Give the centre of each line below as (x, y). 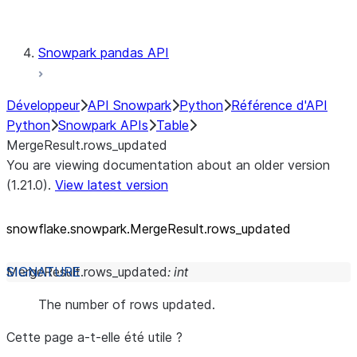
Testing (124, 13)
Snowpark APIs (103, 125)
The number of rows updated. (127, 304)
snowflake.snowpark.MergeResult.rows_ (124, 229)
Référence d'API (279, 105)
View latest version (112, 185)
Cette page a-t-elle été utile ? (94, 337)
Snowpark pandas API (104, 53)
